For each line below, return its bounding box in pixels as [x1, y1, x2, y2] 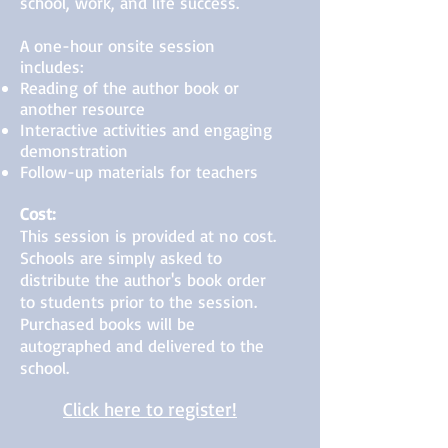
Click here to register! [63, 397, 237, 421]
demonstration [20, 140, 128, 161]
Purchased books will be [20, 313, 195, 334]
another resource [20, 98, 145, 119]
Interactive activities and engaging [20, 119, 272, 140]
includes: [20, 56, 84, 77]
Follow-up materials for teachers [20, 161, 258, 182]
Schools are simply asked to [20, 247, 222, 268]
